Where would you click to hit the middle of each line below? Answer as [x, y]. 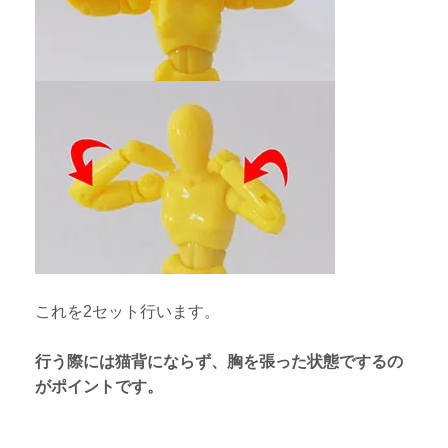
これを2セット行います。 [128, 311]
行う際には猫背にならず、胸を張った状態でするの [219, 361]
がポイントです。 [99, 386]
